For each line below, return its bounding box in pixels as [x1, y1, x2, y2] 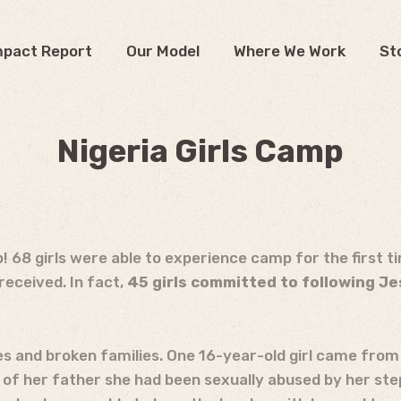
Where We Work [234, 41, 346, 60]
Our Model [126, 41, 200, 60]
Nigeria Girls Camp [57, 132, 344, 170]
